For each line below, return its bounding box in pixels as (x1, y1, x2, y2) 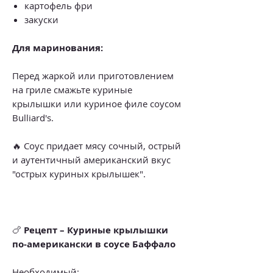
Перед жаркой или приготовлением (12, 69, 174, 82)
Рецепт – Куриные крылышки (24, 223, 168, 236)
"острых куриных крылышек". (12, 167, 146, 180)
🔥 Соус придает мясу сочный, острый (12, 139, 181, 152)
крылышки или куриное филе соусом (12, 97, 181, 110)
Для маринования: (12, 41, 103, 54)
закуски (24, 13, 58, 26)
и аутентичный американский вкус (12, 153, 171, 166)
